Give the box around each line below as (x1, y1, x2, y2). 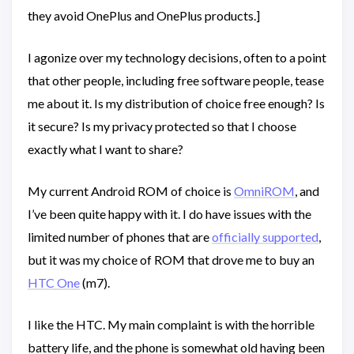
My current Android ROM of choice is (28, 183, 234, 199)
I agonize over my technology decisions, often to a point (28, 50, 326, 66)
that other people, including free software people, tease (28, 73, 324, 88)
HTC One (28, 275, 80, 291)
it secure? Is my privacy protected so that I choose (28, 119, 296, 134)
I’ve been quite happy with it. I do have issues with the (28, 206, 311, 222)
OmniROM (234, 183, 295, 199)
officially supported (212, 229, 318, 245)
